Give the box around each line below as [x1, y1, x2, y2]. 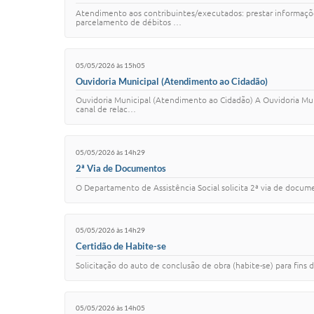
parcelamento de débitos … [76, 18, 182, 27]
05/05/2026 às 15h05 [76, 60, 145, 69]
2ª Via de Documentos [76, 162, 166, 174]
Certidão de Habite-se [76, 240, 166, 252]
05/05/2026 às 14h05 [76, 303, 145, 313]
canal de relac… [76, 104, 136, 114]
